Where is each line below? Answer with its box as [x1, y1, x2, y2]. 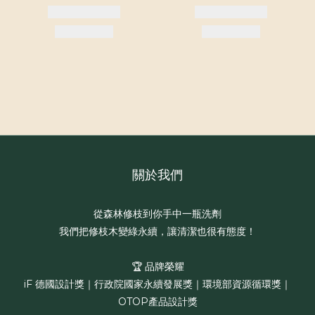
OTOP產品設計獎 [117, 295, 198, 309]
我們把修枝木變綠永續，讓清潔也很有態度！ [59, 225, 256, 238]
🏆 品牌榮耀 [131, 260, 184, 274]
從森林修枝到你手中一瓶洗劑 [94, 207, 221, 221]
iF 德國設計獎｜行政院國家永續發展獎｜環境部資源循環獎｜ [24, 278, 291, 291]
